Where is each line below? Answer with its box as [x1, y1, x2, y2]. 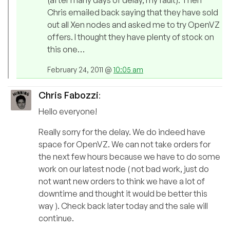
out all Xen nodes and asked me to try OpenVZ [47, 20, 220, 30]
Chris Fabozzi [39, 89, 99, 101]
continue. [39, 213, 74, 224]
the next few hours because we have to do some [39, 151, 220, 162]
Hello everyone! [39, 106, 97, 117]
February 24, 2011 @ [47, 65, 113, 74]
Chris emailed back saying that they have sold [47, 7, 218, 18]
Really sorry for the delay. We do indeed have [39, 127, 205, 138]
